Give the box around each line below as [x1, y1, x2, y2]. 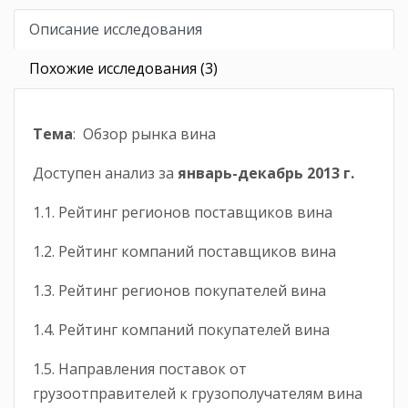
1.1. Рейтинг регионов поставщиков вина [33, 202, 332, 223]
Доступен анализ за [33, 163, 178, 184]
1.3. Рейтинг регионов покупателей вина [33, 280, 326, 301]
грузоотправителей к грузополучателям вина [33, 383, 362, 404]
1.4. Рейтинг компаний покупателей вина [33, 320, 330, 341]
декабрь [238, 163, 303, 184]
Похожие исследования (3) [29, 58, 218, 79]
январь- [178, 163, 238, 184]
